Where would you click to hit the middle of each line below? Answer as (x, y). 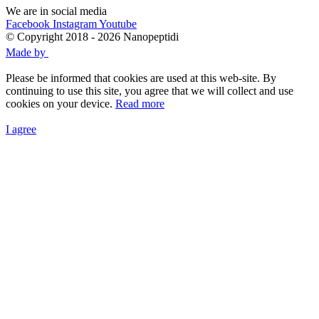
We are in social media (56, 11)
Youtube (118, 24)
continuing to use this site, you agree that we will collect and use (150, 91)
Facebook (29, 24)
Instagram (76, 24)
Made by (27, 53)
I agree (21, 130)
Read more (140, 104)
